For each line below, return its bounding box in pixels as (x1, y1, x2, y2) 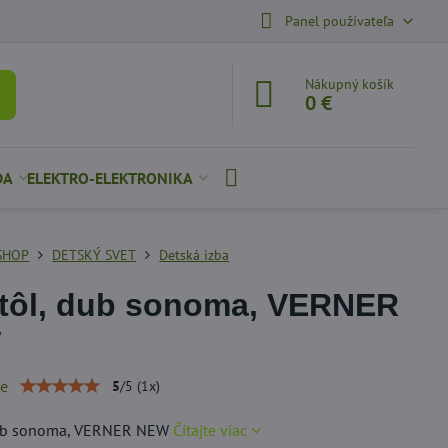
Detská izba (159, 246, 230, 264)
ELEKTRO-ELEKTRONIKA (26, 168, 193, 188)
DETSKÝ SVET (52, 246, 137, 264)
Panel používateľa (284, 11, 394, 30)
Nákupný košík (305, 75, 395, 93)
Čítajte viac (173, 420, 248, 440)
